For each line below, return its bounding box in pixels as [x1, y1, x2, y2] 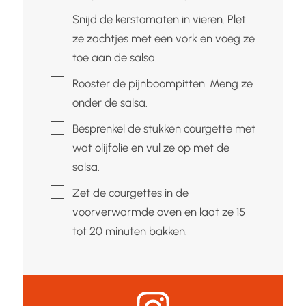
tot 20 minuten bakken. [72, 223, 187, 238]
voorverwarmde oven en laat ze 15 [72, 204, 245, 219]
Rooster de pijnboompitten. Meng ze [72, 76, 253, 90]
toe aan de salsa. [72, 50, 157, 64]
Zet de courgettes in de [72, 185, 189, 199]
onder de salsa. [72, 95, 148, 109]
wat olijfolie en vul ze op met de [72, 140, 229, 154]
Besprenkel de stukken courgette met [72, 121, 255, 135]
